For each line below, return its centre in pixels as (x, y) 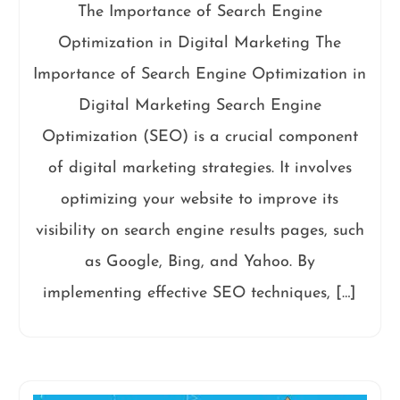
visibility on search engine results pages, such (200, 230)
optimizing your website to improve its (200, 199)
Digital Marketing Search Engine (200, 105)
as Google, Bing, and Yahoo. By (200, 262)
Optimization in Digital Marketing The (200, 43)
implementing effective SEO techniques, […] (200, 293)
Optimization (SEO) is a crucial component (200, 137)
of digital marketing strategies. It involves (200, 168)
